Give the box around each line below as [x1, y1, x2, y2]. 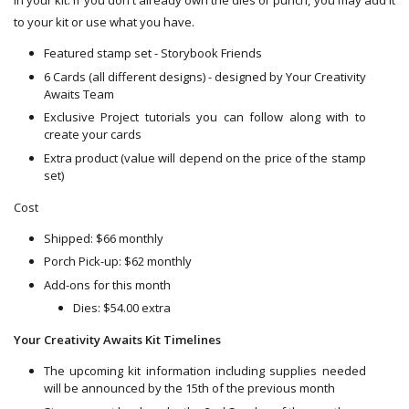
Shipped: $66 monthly [43, 229, 163, 246]
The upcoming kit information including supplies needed [43, 362, 366, 380]
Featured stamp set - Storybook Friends [43, 45, 262, 62]
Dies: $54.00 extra [73, 299, 171, 317]
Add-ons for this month [43, 276, 171, 293]
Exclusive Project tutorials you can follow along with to [43, 109, 366, 126]
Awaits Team [43, 85, 114, 102]
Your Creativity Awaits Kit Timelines [14, 331, 221, 349]
